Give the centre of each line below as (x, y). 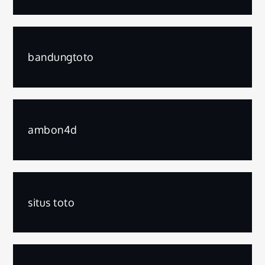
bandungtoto (61, 57)
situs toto (51, 202)
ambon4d (53, 130)
